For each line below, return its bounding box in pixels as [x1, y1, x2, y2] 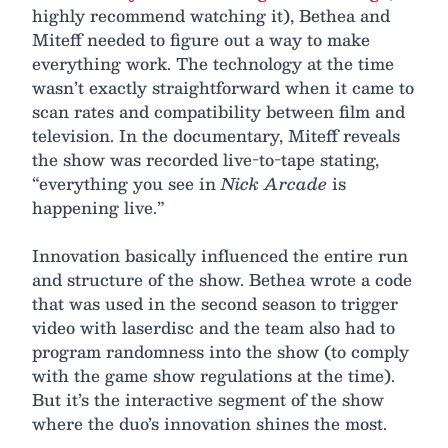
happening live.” [32, 194, 165, 222]
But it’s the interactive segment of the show [32, 386, 384, 414]
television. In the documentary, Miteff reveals [32, 122, 400, 150]
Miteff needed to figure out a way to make [32, 26, 370, 54]
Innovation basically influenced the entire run [32, 242, 408, 270]
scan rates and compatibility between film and [32, 98, 405, 126]
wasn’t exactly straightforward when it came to [32, 74, 414, 102]
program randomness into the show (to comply [32, 338, 409, 366]
